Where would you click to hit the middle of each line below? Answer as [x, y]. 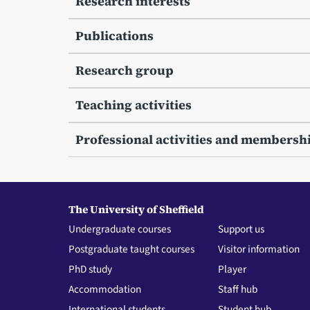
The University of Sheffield [136, 209]
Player [232, 269]
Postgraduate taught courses [131, 249]
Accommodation [104, 289]
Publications [114, 36]
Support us [241, 229]
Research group [124, 71]
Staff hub [238, 289]
